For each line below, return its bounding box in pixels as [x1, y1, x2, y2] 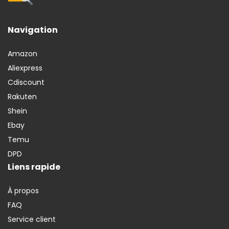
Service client [8, 214, 56, 225]
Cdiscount [8, 77, 44, 88]
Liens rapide [8, 161, 60, 173]
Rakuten [8, 91, 37, 102]
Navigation [8, 24, 58, 36]
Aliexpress [8, 63, 42, 74]
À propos [8, 186, 39, 196]
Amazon [8, 49, 37, 59]
